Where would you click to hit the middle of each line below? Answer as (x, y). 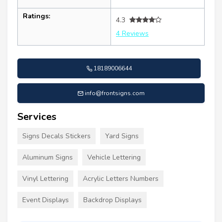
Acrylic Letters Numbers (121, 178)
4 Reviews (132, 33)
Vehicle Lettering (114, 157)
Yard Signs (122, 136)
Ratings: (36, 16)
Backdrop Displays (112, 200)
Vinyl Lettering (45, 178)
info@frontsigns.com (115, 93)
